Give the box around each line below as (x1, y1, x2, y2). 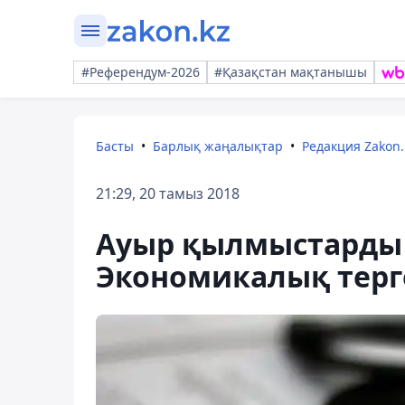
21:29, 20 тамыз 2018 (96, 184, 240, 203)
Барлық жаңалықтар (153, 137, 283, 155)
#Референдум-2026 (81, 63, 200, 80)
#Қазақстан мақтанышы (214, 63, 367, 80)
